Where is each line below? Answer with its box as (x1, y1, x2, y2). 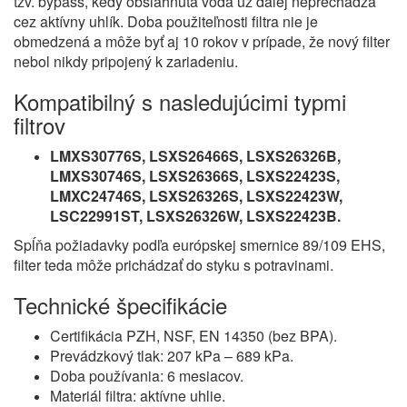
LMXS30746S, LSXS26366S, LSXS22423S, (50, 165, 340, 186)
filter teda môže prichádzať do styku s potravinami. (14, 254, 333, 275)
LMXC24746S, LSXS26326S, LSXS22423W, (50, 185, 342, 206)
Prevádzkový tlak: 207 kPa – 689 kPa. (50, 345, 293, 366)
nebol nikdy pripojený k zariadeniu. (14, 51, 238, 72)
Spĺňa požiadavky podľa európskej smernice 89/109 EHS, (14, 234, 385, 255)
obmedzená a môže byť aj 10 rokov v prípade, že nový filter (14, 31, 390, 52)
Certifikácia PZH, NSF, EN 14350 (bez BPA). (50, 325, 337, 346)
